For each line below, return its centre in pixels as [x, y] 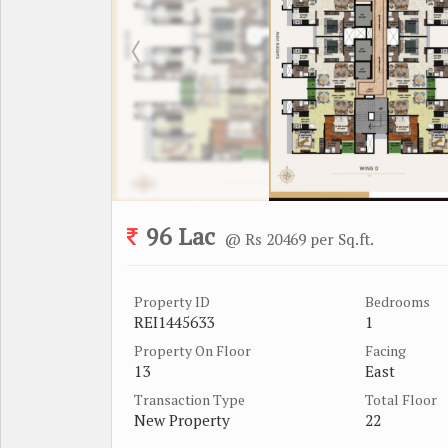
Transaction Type [189, 399]
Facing [385, 350]
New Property [182, 419]
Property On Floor [192, 350]
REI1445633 [174, 321]
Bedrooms [397, 301]
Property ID [172, 301]
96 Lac [180, 236]
